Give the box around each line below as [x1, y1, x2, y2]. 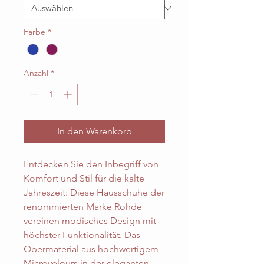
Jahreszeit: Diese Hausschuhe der [24, 187, 164, 199]
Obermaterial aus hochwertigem [24, 243, 159, 255]
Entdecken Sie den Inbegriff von [24, 159, 159, 170]
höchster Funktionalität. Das [24, 229, 140, 241]
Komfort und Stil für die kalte [24, 173, 144, 184]
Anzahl [24, 68, 48, 79]
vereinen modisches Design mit [24, 215, 156, 227]
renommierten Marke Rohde [24, 201, 142, 213]
